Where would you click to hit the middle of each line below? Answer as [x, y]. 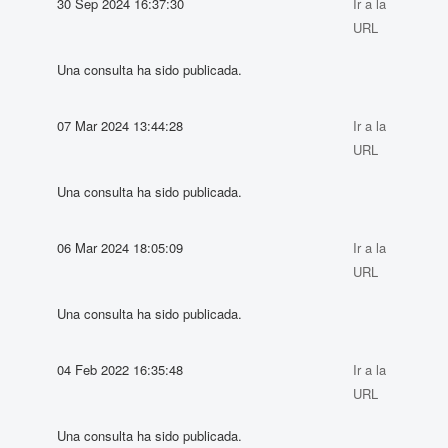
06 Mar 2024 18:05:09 [120, 247]
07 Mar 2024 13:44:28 [120, 125]
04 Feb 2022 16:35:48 [120, 369]
